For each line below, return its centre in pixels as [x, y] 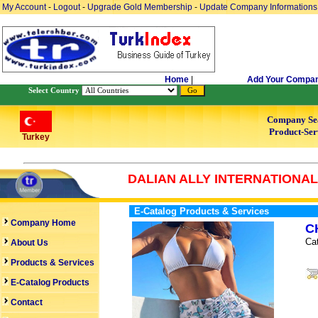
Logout [67, 7]
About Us [28, 243]
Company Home [42, 223]
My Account [25, 7]
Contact [27, 302]
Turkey [35, 137]
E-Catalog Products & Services [202, 211]
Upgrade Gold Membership [141, 7]
